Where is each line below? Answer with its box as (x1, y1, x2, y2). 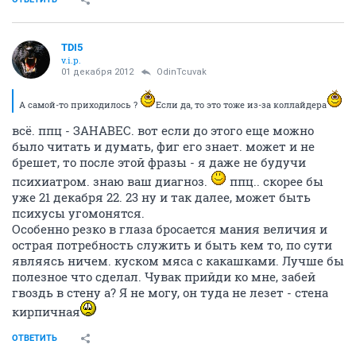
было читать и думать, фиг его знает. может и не (12, 138, 315, 155)
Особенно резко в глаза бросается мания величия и (12, 221, 327, 238)
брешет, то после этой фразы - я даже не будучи (12, 154, 306, 171)
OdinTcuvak (157, 67, 207, 78)
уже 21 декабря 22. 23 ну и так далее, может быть (12, 189, 311, 206)
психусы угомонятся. (12, 205, 145, 222)
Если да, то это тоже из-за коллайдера (156, 99, 327, 111)
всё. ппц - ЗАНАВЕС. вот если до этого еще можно (12, 122, 314, 139)
